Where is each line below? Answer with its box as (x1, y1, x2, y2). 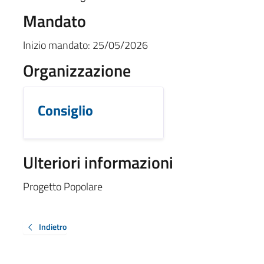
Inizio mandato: (22, 37, 90, 53)
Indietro (38, 220, 67, 233)
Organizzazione (22, 57, 131, 83)
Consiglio (37, 99, 93, 121)
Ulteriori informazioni (22, 149, 173, 175)
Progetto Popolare (22, 178, 103, 194)
